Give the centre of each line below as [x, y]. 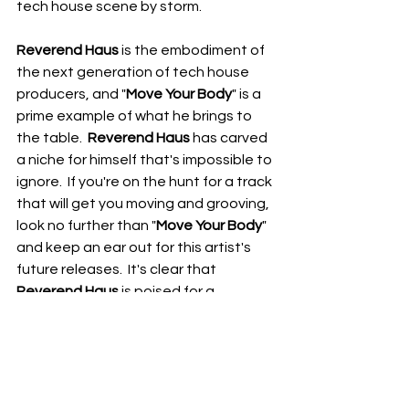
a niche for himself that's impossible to [146, 160]
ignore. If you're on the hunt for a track [146, 182]
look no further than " [86, 225]
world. [36, 335]
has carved [230, 138]
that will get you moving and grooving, [144, 204]
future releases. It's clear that [118, 269]
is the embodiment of [193, 50]
